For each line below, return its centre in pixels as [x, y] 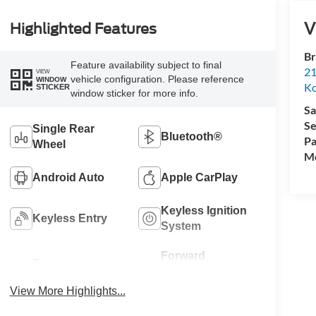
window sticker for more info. [134, 93]
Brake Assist [66, 279]
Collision [185, 272]
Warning [183, 287]
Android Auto [68, 178]
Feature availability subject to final [146, 65]
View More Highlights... [67, 291]
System [181, 226]
